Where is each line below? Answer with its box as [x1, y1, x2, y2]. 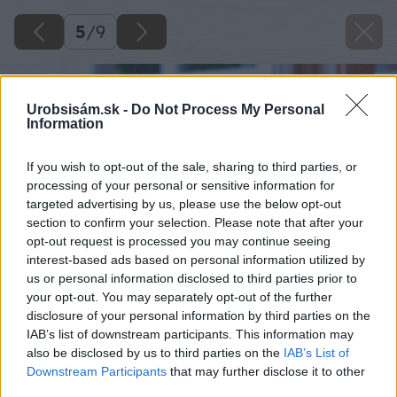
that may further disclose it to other [167, 364, 365, 379]
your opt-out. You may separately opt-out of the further [27, 290, 332, 305]
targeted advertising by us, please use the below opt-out [27, 197, 341, 212]
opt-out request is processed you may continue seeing [27, 234, 331, 249]
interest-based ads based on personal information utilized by [27, 253, 365, 268]
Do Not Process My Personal [131, 102, 324, 118]
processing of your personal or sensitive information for [27, 178, 335, 193]
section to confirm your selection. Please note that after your [27, 215, 363, 230]
